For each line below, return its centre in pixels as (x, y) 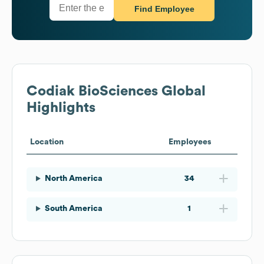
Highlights (61, 108)
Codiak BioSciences (92, 91)
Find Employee (164, 9)
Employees (190, 142)
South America (73, 208)
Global (182, 91)
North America (73, 178)
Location (47, 142)
